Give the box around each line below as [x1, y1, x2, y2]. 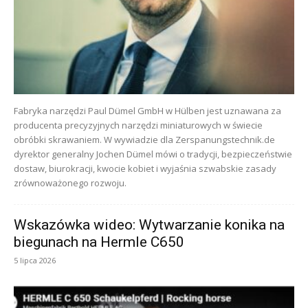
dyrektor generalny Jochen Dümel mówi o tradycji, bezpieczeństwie [14, 148, 292, 161]
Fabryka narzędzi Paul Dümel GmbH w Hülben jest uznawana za [14, 104, 281, 118]
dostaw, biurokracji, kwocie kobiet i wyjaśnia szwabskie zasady [14, 162, 276, 175]
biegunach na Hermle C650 [14, 234, 184, 251]
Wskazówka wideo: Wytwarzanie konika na [14, 217, 285, 234]
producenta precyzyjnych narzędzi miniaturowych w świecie [14, 119, 263, 132]
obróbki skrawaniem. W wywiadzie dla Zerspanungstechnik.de [14, 133, 275, 146]
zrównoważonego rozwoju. [14, 177, 126, 190]
